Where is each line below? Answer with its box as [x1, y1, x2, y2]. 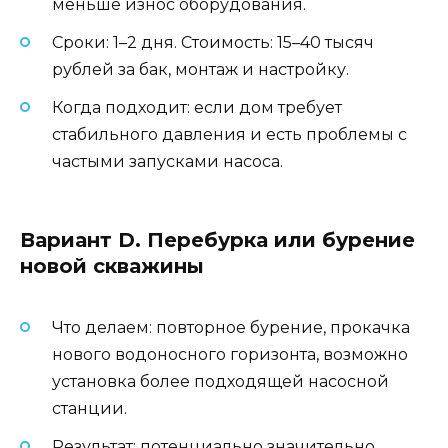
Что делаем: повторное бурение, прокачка [52, 317, 410, 337]
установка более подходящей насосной [52, 371, 389, 391]
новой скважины [20, 253, 204, 278]
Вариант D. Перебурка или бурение [20, 227, 415, 252]
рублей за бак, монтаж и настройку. [52, 60, 349, 80]
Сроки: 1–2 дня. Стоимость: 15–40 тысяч [52, 33, 374, 53]
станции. [52, 398, 127, 418]
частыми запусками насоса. [52, 152, 283, 172]
